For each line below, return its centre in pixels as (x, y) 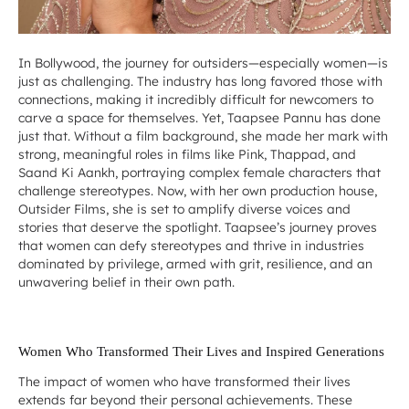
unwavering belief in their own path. (126, 282)
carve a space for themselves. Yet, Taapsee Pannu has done (199, 118)
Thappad (298, 154)
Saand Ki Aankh (67, 173)
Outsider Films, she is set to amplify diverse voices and (184, 209)
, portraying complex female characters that (248, 173)
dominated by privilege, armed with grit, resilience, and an (195, 264)
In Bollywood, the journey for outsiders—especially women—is (203, 63)
